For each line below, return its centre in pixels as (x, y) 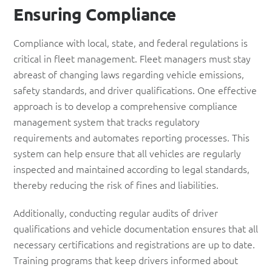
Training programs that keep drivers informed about (126, 260)
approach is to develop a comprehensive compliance (125, 105)
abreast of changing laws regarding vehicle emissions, (129, 74)
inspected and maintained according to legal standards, (131, 168)
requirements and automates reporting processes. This (131, 137)
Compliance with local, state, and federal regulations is (131, 42)
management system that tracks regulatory (107, 121)
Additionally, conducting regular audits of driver (116, 212)
